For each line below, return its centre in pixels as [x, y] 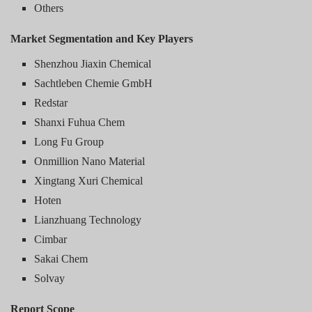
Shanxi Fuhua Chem [80, 122]
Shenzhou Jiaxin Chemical [93, 63]
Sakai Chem [61, 258]
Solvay [50, 278]
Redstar [51, 102]
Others [49, 8]
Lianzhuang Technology [88, 219]
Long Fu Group [69, 141]
